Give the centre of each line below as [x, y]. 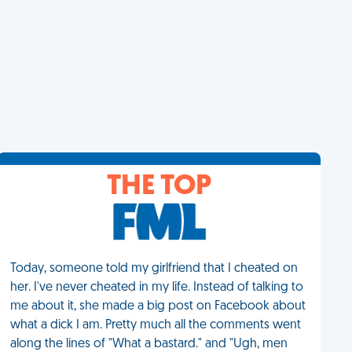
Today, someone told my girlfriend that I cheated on [154, 269]
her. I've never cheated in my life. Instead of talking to [157, 288]
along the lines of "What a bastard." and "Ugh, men [149, 344]
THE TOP [159, 187]
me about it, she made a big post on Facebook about [158, 306]
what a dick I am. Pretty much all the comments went [156, 325]
